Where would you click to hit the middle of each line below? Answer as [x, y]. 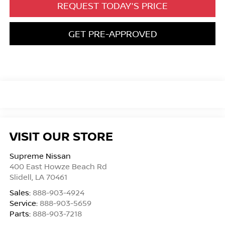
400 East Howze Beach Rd [58, 166]
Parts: [21, 213]
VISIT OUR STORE [61, 136]
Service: [24, 203]
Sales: [21, 192]
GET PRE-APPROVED [113, 34]
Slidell [20, 177]
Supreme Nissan [40, 155]
